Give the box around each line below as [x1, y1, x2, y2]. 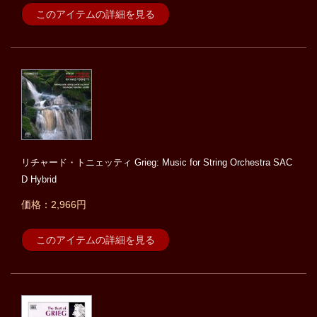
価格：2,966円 [21, 199, 86, 211]
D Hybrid [21, 174, 57, 185]
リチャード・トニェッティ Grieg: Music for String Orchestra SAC [21, 157, 292, 168]
